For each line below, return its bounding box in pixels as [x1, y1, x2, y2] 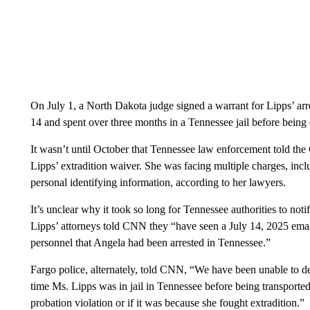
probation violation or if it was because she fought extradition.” [30, 297, 304, 309]
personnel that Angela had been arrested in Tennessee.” [30, 237, 271, 248]
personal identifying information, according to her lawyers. [30, 176, 286, 188]
